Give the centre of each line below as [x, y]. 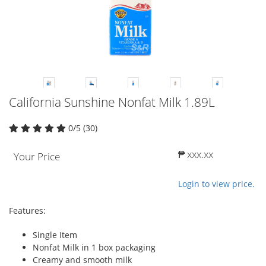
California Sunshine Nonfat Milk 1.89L [112, 102]
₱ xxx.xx [196, 154]
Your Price [37, 157]
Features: [27, 211]
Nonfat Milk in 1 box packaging [94, 248]
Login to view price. [216, 184]
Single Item [55, 235]
